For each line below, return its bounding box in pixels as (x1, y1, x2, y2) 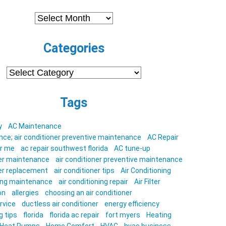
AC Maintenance (8, 122, 62, 130)
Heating (146, 211, 172, 219)
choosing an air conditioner (45, 189, 132, 197)
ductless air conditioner (22, 200, 98, 208)
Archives (34, 12, 70, 23)
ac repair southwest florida (21, 144, 108, 152)
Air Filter (134, 178, 160, 186)
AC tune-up (114, 144, 150, 152)
